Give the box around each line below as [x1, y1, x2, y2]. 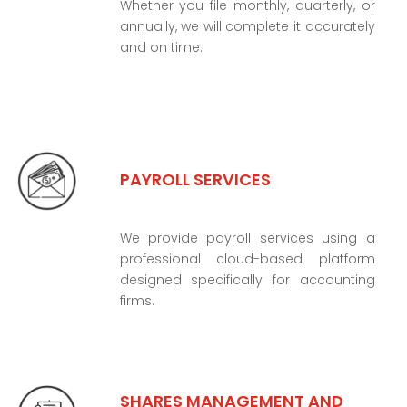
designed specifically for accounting [119, 271, 375, 290]
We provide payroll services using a [119, 229, 375, 248]
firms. [119, 292, 154, 311]
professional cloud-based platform [119, 250, 375, 269]
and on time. [119, 37, 203, 56]
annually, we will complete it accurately [119, 16, 375, 35]
